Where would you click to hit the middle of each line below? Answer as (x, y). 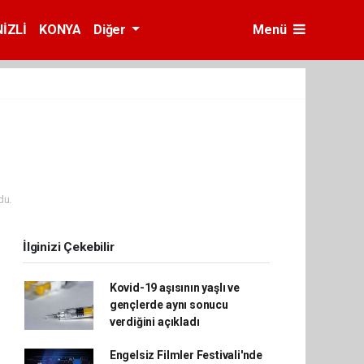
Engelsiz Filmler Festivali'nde (186, 355)
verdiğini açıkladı (154, 322)
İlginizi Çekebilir (69, 247)
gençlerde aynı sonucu (169, 305)
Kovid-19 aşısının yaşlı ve (174, 288)
